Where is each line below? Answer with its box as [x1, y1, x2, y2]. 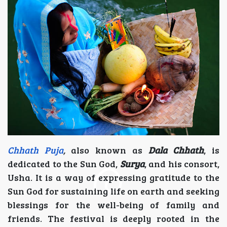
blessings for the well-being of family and [8, 199, 219, 211]
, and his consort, [144, 158, 219, 170]
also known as [65, 144, 148, 157]
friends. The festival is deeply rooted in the [8, 212, 219, 225]
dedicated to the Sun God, [8, 158, 120, 170]
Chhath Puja [8, 144, 63, 157]
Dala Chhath [148, 144, 204, 157]
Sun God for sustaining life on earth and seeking [8, 185, 219, 198]
